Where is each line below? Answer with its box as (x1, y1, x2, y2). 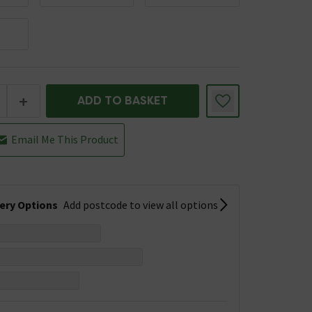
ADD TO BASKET (77, 93, 168, 108)
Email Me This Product (10, 132, 118, 146)
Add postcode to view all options (63, 198, 218, 212)
